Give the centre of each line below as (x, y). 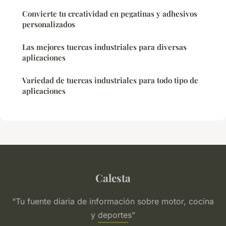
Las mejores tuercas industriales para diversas (104, 47)
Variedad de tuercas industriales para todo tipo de (110, 80)
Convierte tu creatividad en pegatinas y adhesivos (110, 13)
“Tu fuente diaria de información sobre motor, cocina (113, 201)
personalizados (49, 24)
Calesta (113, 177)
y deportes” (113, 215)
